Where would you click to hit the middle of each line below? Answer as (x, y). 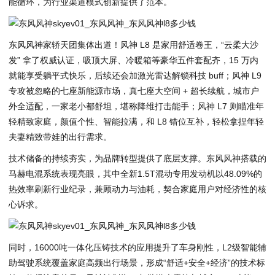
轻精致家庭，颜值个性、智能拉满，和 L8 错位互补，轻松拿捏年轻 (136, 122)
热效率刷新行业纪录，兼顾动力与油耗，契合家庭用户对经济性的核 (137, 189)
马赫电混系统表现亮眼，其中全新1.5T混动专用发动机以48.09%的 (135, 173)
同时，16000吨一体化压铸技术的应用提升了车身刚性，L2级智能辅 (137, 247)
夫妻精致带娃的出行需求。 (60, 137)
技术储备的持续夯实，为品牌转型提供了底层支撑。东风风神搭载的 (137, 158)
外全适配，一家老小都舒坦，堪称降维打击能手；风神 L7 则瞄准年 (136, 106)
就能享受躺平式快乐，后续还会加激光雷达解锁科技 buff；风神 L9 (135, 76)
